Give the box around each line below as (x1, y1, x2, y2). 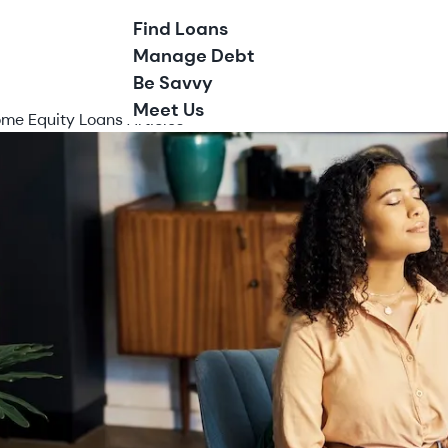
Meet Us (133, 98, 204, 122)
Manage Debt (133, 44, 255, 68)
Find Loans (133, 17, 228, 41)
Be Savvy (133, 71, 213, 95)
